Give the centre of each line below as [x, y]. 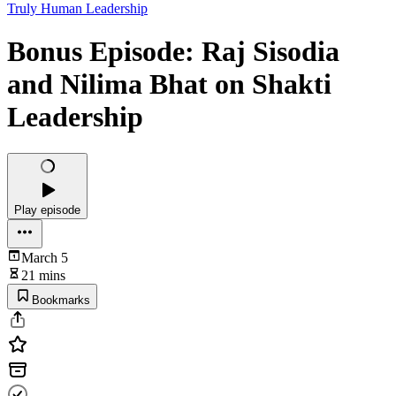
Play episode [47, 209]
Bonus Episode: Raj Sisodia [173, 52]
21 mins [43, 275]
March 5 [45, 257]
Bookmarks [61, 300]
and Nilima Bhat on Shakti [169, 84]
